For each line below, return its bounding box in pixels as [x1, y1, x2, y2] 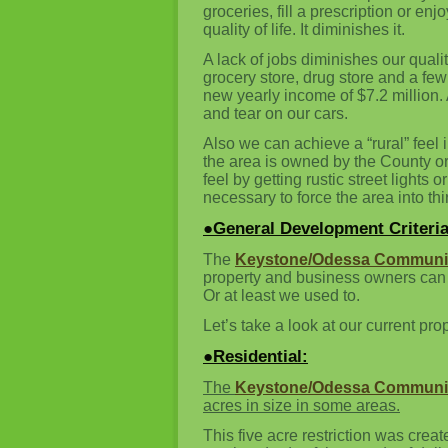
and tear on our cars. [203, 105, 348, 122]
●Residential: [203, 347, 308, 366]
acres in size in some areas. [203, 397, 400, 414]
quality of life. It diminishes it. [203, 21, 405, 38]
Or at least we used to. [203, 287, 360, 304]
